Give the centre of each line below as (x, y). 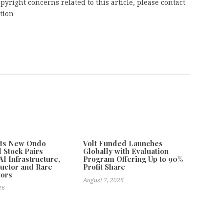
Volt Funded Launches (123, 143)
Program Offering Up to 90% (133, 159)
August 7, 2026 (104, 180)
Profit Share (104, 167)
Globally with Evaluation (126, 151)
